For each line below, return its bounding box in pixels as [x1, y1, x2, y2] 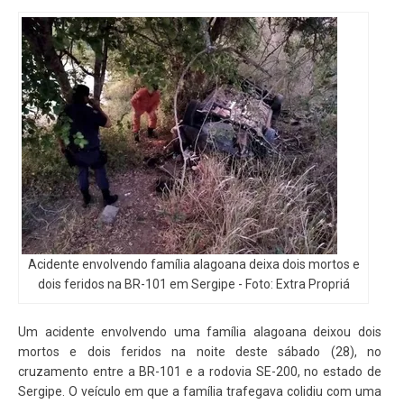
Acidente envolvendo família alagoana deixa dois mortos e [27, 257, 360, 271]
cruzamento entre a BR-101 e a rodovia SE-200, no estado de [18, 364, 381, 379]
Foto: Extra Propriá [244, 277, 350, 291]
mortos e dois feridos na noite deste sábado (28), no [18, 344, 381, 359]
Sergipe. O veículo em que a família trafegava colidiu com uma [18, 384, 381, 399]
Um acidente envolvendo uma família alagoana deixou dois [18, 325, 381, 339]
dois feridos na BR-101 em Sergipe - [37, 277, 245, 291]
